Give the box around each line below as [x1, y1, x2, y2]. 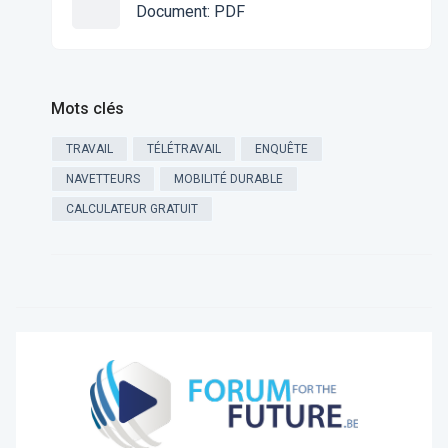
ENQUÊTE [254, 142, 308, 157]
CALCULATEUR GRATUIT [65, 202, 198, 217]
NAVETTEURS [65, 172, 140, 187]
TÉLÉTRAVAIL [146, 142, 221, 157]
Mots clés [50, 99, 124, 119]
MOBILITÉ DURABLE [173, 172, 283, 187]
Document [135, 2, 207, 22]
